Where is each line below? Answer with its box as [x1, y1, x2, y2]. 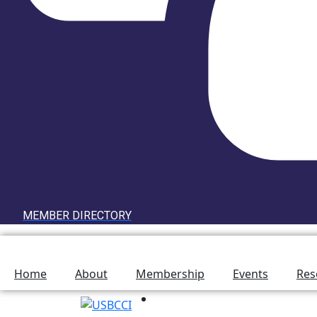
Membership [136, 266, 204, 282]
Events [233, 266, 268, 282]
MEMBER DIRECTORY [23, 208, 132, 222]
